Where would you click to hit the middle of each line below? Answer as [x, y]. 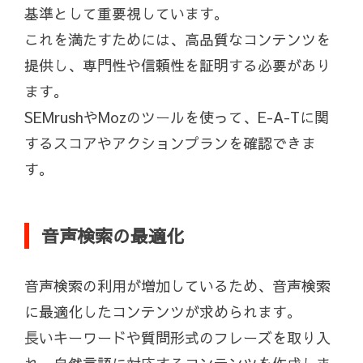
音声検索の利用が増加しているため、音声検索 [177, 286]
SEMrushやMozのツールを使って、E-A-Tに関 [177, 117]
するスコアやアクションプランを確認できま [170, 143]
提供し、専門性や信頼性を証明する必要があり [177, 66]
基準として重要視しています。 [126, 14]
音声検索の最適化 [113, 236]
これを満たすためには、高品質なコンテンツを [177, 40]
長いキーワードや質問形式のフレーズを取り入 [177, 338]
